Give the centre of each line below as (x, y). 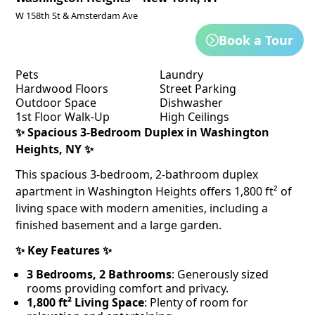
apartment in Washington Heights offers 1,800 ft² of (154, 191)
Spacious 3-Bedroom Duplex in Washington (148, 132)
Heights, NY (49, 149)
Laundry (181, 75)
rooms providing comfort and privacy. (128, 288)
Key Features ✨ (70, 250)
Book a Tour (256, 40)
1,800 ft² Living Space (85, 302)
